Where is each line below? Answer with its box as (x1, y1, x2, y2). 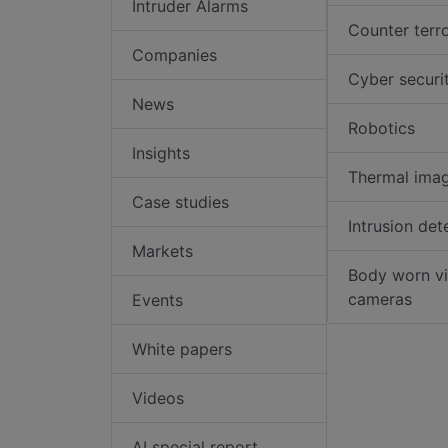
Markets (132, 241, 193, 262)
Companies (132, 45, 217, 66)
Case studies (132, 192, 229, 213)
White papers (132, 339, 232, 360)
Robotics (347, 118, 415, 139)
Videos (132, 388, 184, 409)
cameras (347, 289, 412, 310)
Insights (132, 143, 190, 164)
